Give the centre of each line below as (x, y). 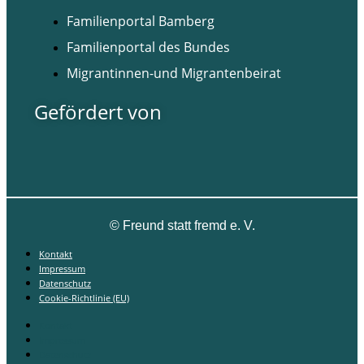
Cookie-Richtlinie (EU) (84, 298)
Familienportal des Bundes (148, 48)
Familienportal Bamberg (140, 22)
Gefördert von (97, 112)
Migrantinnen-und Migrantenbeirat (173, 74)
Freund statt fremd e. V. (187, 226)
